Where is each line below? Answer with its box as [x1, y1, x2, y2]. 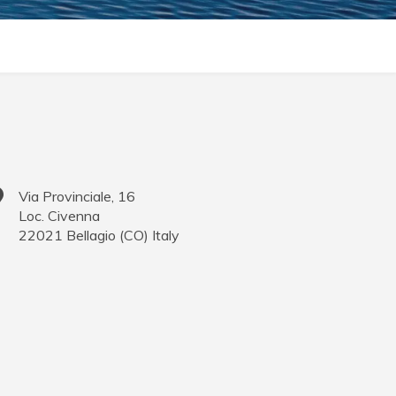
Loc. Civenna [19, 207, 101, 225]
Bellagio [66, 226, 117, 245]
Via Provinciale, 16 [19, 187, 136, 206]
